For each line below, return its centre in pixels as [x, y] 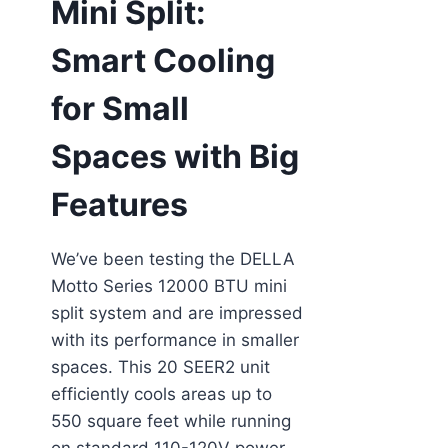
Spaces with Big [175, 156]
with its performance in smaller [175, 339]
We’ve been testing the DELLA [173, 258]
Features [119, 204]
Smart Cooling [163, 60]
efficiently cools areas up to [161, 393]
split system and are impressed [177, 312]
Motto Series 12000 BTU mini [169, 285]
